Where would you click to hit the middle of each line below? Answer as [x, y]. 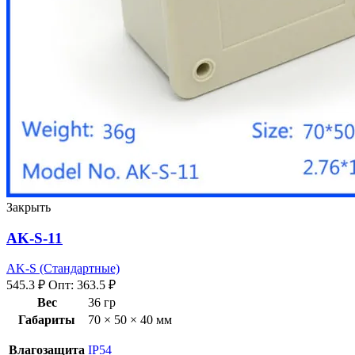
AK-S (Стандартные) [63, 269]
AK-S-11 [34, 238]
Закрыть [29, 208]
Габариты [47, 320]
